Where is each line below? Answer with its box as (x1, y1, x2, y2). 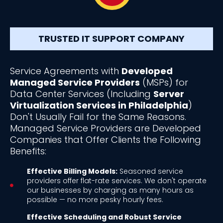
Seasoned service (117, 166, 183, 176)
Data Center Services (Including (10, 87, 153, 100)
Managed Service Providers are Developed (10, 121, 201, 134)
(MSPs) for (140, 76, 188, 89)
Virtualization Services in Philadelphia (10, 99, 188, 111)
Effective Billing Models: (26, 166, 117, 176)
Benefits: (10, 144, 46, 157)
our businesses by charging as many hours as (26, 185, 194, 195)
